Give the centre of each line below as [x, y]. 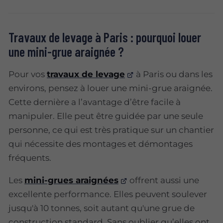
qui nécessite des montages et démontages [101, 144]
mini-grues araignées [71, 180]
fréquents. [30, 158]
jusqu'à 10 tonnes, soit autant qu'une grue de [102, 208]
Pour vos [28, 74]
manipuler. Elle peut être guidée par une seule [106, 116]
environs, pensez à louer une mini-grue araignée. [111, 88]
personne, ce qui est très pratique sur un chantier [111, 130]
